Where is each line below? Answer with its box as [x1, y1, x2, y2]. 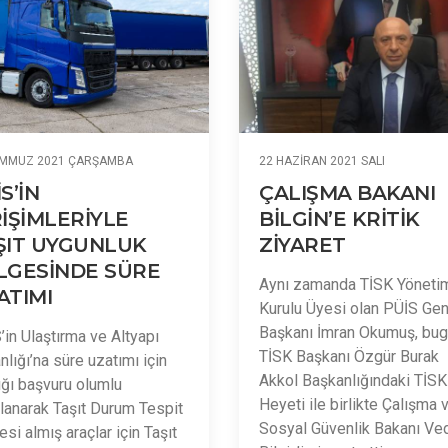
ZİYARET [259, 233, 346, 257]
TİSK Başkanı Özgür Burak [259, 347, 439, 366]
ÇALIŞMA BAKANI [259, 181, 435, 205]
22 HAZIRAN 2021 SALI [259, 154, 385, 168]
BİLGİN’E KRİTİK [259, 207, 420, 231]
